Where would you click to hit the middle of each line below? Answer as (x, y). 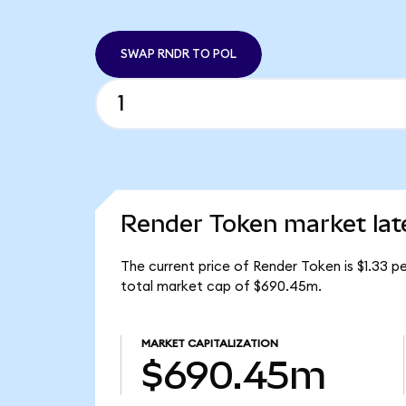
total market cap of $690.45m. (221, 286)
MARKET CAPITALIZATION (209, 344)
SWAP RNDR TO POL (178, 54)
